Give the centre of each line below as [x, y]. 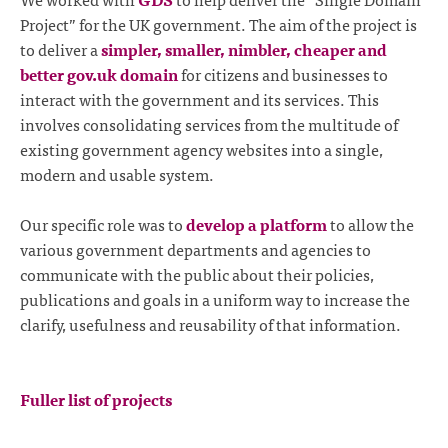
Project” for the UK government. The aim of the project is [218, 23]
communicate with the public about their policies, [197, 274]
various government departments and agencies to [195, 249]
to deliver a [60, 48]
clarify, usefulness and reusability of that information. [210, 324]
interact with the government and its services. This [199, 98]
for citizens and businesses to [283, 73]
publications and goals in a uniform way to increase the [215, 299]
